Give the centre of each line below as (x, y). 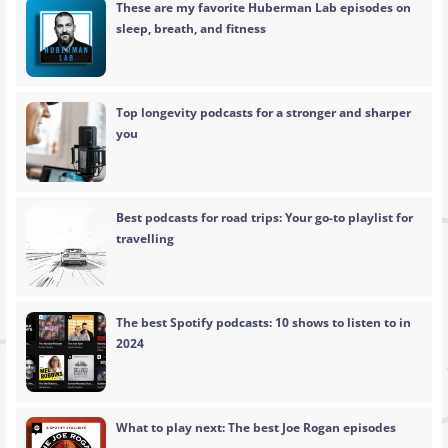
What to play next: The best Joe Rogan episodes (256, 428)
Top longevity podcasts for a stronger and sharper (264, 113)
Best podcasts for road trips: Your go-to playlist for (265, 218)
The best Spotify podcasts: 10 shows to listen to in (264, 323)
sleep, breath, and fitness (191, 29)
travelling (145, 239)
